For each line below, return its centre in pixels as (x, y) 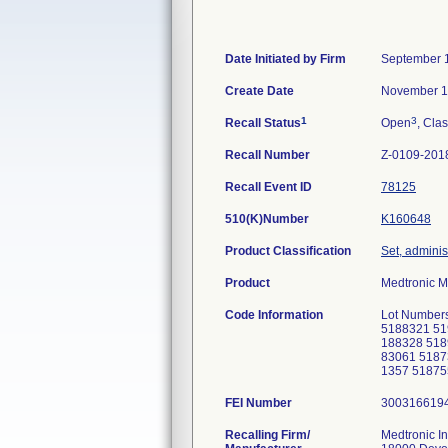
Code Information (274, 315)
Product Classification (288, 251)
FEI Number (258, 403)
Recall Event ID (268, 187)
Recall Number (267, 155)
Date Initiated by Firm (285, 59)
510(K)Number (267, 219)
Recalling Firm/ (267, 435)
